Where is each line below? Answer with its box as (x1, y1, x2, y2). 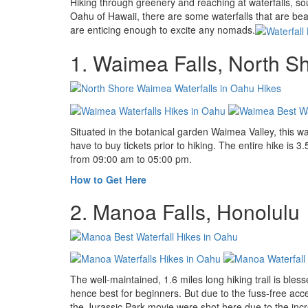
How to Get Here (70, 172, 146, 186)
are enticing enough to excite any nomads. (70, 23, 255, 36)
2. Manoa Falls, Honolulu (70, 196, 300, 226)
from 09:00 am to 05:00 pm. (70, 151, 192, 166)
